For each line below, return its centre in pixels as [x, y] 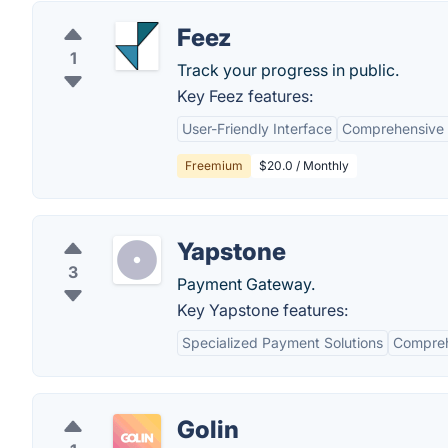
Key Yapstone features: [262, 310]
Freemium [214, 165]
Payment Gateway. [246, 284]
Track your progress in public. [288, 70]
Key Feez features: [245, 96]
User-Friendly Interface [257, 128]
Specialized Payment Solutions [282, 342]
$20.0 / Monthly [304, 165]
